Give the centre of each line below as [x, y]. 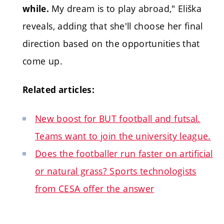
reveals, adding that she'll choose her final [113, 26]
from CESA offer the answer [95, 188]
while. [36, 8]
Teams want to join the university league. [123, 136]
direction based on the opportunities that [111, 43]
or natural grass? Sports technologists [116, 171]
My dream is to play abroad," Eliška [126, 8]
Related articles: [59, 90]
